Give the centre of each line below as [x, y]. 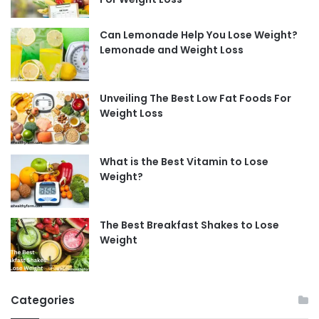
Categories [43, 300]
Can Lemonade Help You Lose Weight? [199, 35]
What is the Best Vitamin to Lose [184, 162]
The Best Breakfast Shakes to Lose [189, 225]
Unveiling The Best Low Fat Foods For [195, 99]
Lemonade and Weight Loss [172, 50]
